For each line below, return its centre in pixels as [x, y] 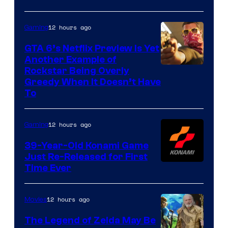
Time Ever [48, 168]
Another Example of [70, 60]
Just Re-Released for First [86, 157]
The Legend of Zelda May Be [90, 221]
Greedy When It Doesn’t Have [93, 82]
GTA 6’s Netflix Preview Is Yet [92, 49]
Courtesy [180, 72]
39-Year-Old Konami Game [87, 146]
